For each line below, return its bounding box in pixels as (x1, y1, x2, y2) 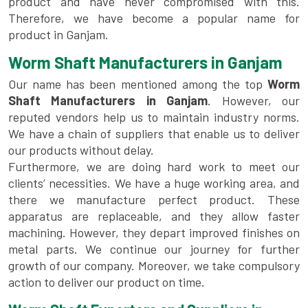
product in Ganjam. (8, 27, 109, 43)
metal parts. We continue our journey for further (8, 241, 300, 257)
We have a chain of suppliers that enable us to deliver (8, 126, 300, 142)
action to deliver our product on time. (8, 274, 205, 290)
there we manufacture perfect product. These (8, 192, 300, 208)
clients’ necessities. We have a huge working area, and (8, 175, 300, 191)
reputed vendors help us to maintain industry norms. (8, 109, 300, 125)
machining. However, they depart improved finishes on (8, 225, 300, 241)
